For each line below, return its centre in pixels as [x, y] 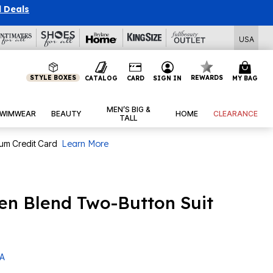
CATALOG [101, 78]
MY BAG [245, 78]
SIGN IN [168, 78]
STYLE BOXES [53, 78]
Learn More [85, 144]
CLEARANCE [236, 114]
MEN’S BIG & [128, 110]
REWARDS [207, 78]
